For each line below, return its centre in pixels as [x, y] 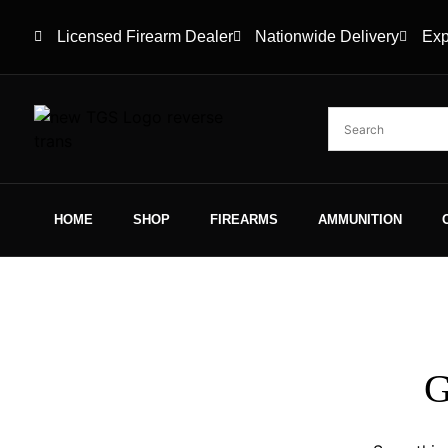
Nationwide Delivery [327, 37]
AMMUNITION [360, 220]
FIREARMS [244, 220]
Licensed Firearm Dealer [144, 37]
